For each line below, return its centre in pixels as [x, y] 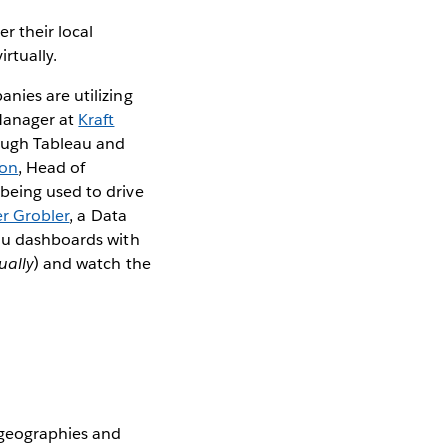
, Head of [52, 168]
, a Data [98, 216]
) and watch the [92, 264]
